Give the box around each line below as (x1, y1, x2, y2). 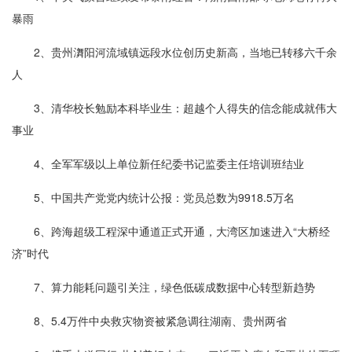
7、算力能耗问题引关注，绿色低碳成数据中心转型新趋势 (34, 279, 315, 295)
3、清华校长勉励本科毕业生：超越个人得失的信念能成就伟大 (34, 100, 337, 116)
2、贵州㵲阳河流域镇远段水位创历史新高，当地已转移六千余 (34, 44, 337, 60)
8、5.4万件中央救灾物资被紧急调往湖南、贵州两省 (34, 313, 287, 329)
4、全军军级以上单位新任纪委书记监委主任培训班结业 (34, 156, 304, 172)
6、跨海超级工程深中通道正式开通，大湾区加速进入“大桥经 (34, 223, 330, 240)
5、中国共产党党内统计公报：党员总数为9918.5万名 (34, 189, 295, 206)
